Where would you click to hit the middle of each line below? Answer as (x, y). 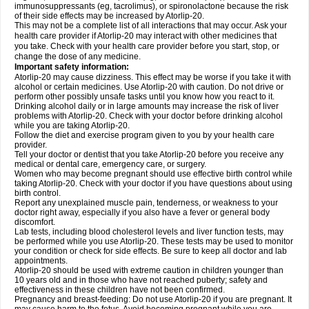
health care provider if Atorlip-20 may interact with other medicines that (146, 36)
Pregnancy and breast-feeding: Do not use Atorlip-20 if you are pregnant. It (153, 299)
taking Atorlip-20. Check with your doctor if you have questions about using (153, 183)
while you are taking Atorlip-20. (72, 126)
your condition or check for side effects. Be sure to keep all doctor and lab (151, 251)
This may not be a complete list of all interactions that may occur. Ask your (151, 26)
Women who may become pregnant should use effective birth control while (153, 174)
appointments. (41, 261)
